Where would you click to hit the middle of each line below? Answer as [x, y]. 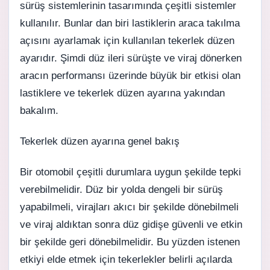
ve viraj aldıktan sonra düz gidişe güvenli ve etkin [131, 224]
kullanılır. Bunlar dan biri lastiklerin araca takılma [130, 23]
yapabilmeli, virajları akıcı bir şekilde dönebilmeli [129, 207]
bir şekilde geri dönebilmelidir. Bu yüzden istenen [130, 242]
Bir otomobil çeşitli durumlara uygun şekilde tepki [130, 172]
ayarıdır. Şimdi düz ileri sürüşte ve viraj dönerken [131, 58]
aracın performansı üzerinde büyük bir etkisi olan [130, 76]
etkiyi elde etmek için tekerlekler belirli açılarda [126, 259]
